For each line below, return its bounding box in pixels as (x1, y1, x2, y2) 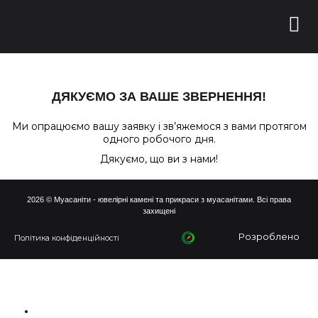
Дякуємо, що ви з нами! (100, 153, 218, 165)
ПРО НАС (35, 306, 79, 317)
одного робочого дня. (102, 133, 216, 146)
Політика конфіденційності (14, 233, 119, 243)
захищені (143, 207, 175, 215)
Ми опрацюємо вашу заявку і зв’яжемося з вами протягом (11, 120, 307, 133)
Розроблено (238, 231, 304, 242)
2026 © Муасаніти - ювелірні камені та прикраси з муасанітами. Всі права (27, 195, 291, 204)
